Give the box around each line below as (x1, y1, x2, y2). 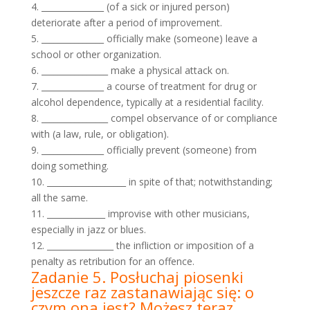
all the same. (30, 190, 88, 204)
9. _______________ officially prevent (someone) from (30, 143, 257, 156)
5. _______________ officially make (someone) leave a (30, 31, 257, 45)
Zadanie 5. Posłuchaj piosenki (30, 266, 244, 287)
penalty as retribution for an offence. (30, 254, 194, 268)
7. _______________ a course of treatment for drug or (30, 79, 257, 93)
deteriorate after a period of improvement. (30, 15, 222, 29)
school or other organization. (30, 47, 161, 61)
